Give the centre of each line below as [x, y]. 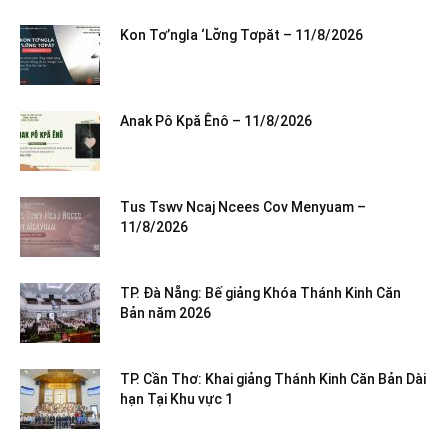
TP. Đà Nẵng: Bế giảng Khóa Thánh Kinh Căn [260, 292]
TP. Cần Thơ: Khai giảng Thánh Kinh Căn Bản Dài [273, 378]
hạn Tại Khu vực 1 [176, 398]
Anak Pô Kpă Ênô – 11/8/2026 [216, 120]
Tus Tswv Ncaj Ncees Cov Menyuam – [243, 206]
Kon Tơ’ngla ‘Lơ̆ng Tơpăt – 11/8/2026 [241, 34]
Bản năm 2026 [165, 312]
